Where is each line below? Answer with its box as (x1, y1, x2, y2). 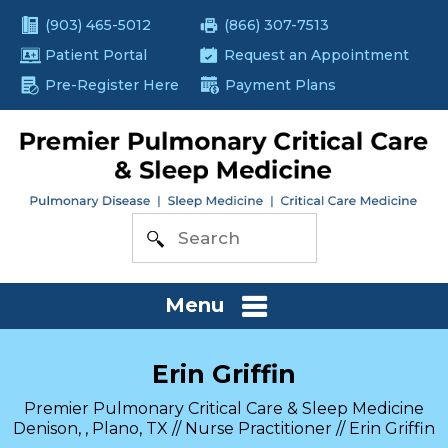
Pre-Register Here (45, 76, 179, 94)
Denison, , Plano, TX (13, 418, 168, 438)
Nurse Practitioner (185, 418, 332, 438)
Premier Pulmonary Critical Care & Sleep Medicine (24, 398, 424, 418)
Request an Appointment (224, 46, 409, 64)
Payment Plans (225, 76, 336, 94)
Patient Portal (45, 46, 147, 64)
